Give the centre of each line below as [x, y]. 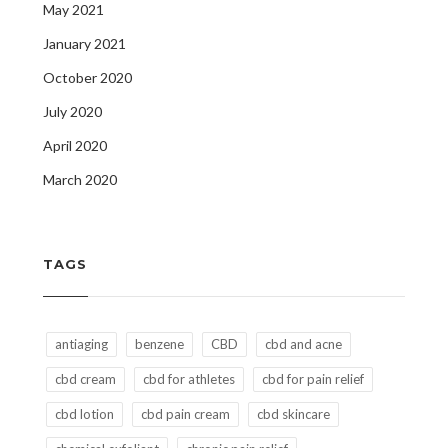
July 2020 [72, 111]
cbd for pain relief [312, 379]
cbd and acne [303, 344]
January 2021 [84, 43]
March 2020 [79, 179]
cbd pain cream [185, 414]
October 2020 [87, 77]
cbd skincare [293, 414]
